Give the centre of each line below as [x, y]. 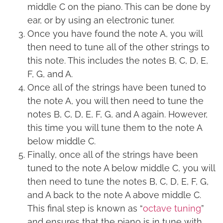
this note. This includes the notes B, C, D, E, [118, 61]
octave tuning [172, 209]
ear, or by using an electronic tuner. [101, 20]
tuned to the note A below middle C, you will [121, 168]
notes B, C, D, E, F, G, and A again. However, [117, 114]
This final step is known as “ [85, 209]
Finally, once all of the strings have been [113, 155]
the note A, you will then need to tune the [115, 101]
